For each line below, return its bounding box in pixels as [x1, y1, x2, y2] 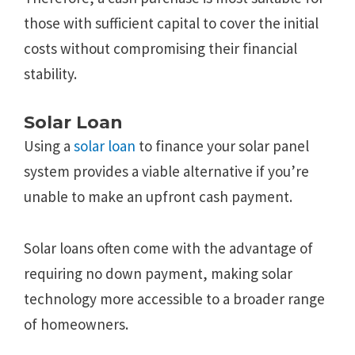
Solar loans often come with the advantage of [24, 239, 313, 258]
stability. [24, 63, 77, 83]
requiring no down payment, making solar [24, 264, 292, 284]
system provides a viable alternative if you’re [24, 161, 309, 181]
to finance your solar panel [136, 136, 309, 155]
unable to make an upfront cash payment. [24, 186, 292, 206]
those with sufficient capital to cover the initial [24, 13, 319, 32]
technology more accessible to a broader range [24, 289, 325, 309]
